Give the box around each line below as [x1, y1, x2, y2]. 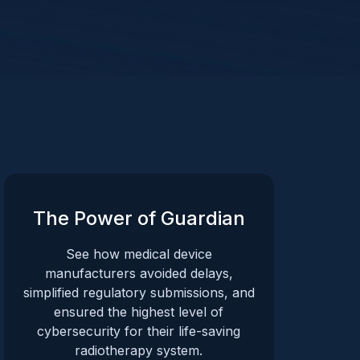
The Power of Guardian [32, 206, 245, 230]
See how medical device [65, 245, 212, 262]
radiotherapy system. [75, 342, 203, 358]
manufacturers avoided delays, [44, 264, 233, 281]
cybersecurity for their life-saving [37, 322, 241, 339]
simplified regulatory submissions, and [22, 284, 255, 301]
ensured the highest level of [54, 303, 224, 320]
